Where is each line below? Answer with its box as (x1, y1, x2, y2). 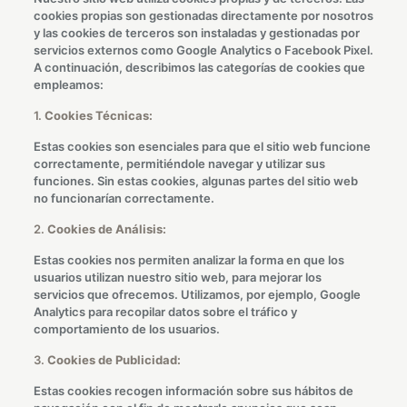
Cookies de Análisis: (46, 222, 166, 236)
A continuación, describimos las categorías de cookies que (33, 60, 365, 74)
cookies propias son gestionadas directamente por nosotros (33, 8, 373, 23)
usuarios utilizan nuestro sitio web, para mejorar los (33, 270, 322, 284)
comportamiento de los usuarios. (33, 322, 220, 336)
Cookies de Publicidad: (46, 352, 181, 367)
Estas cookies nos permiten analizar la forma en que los (33, 253, 344, 267)
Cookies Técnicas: (44, 108, 153, 123)
